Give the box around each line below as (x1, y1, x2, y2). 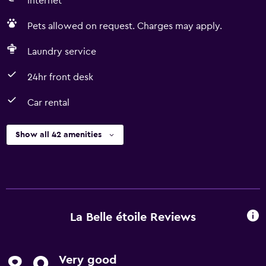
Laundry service (27, 47, 96, 56)
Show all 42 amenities (15, 131, 102, 139)
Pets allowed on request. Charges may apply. (27, 21, 222, 31)
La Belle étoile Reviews (70, 211, 196, 223)
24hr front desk (27, 72, 93, 82)
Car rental (27, 98, 69, 107)
